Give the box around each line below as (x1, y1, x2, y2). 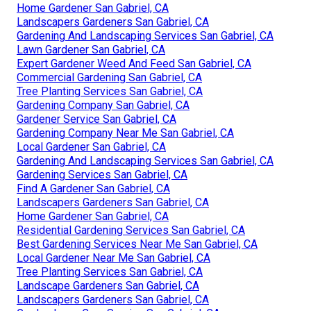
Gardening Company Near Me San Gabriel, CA (17, 126, 234, 140)
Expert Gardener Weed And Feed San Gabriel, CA (17, 56, 251, 70)
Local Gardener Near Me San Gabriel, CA (17, 251, 210, 264)
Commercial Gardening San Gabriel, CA (17, 70, 202, 84)
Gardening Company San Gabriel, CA (17, 98, 190, 112)
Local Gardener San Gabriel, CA (17, 140, 166, 153)
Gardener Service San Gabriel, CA (17, 112, 176, 126)
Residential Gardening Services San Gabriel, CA (17, 223, 245, 237)
